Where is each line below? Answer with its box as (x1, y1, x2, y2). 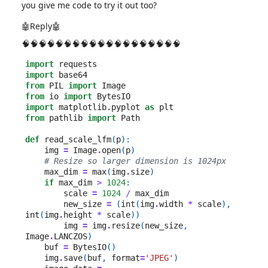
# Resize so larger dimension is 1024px (44, 156, 226, 166)
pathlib (48, 112, 83, 123)
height (63, 209, 92, 220)
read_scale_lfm (44, 134, 111, 144)
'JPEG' (144, 252, 173, 263)
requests (58, 59, 97, 69)
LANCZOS (53, 231, 87, 241)
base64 (58, 69, 87, 80)
